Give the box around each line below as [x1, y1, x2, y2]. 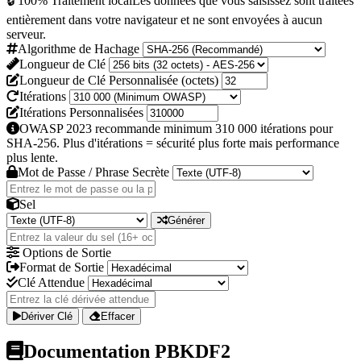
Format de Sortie [19, 259, 104, 274]
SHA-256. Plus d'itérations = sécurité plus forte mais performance [6, 135, 339, 150]
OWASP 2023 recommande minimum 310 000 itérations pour [19, 121, 333, 135]
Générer [168, 214, 205, 226]
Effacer [101, 309, 135, 322]
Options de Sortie [23, 245, 111, 259]
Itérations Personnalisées [19, 105, 143, 119]
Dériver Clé [21, 309, 73, 322]
